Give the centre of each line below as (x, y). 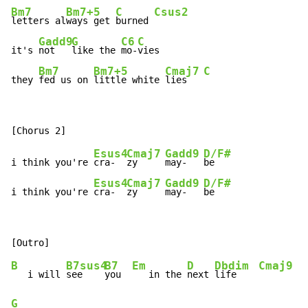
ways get (91, 21)
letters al (38, 21)
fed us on (66, 80)
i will (38, 275)
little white (129, 80)
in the (159, 275)
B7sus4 (87, 266)
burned (135, 21)
